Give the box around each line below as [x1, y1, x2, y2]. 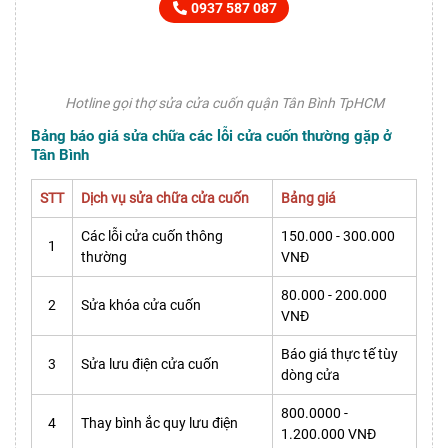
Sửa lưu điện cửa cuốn [81, 355, 219, 372]
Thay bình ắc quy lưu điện [81, 414, 238, 431]
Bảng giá [281, 189, 336, 206]
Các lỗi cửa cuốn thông [81, 227, 223, 244]
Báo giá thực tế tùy [281, 345, 398, 362]
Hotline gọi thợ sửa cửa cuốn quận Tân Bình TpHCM [64, 94, 384, 111]
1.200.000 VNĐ [281, 425, 376, 442]
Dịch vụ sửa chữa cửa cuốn [81, 189, 249, 206]
